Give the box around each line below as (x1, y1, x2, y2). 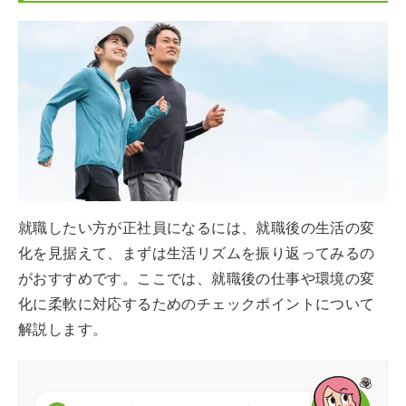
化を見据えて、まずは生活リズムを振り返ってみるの (18, 244, 375, 262)
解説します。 (18, 320, 108, 338)
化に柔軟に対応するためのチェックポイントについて (18, 295, 375, 313)
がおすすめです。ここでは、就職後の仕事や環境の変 (18, 269, 375, 287)
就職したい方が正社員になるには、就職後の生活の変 (18, 218, 375, 237)
